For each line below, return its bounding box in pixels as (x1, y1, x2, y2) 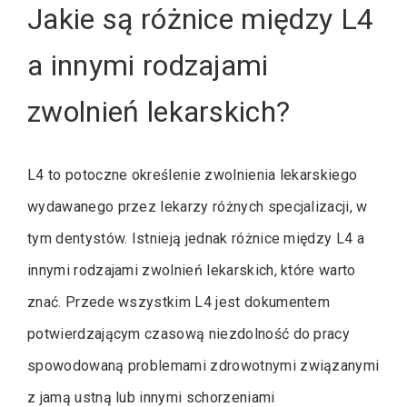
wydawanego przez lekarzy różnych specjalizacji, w (27, 197, 368, 215)
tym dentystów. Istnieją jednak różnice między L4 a (27, 229, 365, 247)
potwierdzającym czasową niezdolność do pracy (27, 324, 351, 342)
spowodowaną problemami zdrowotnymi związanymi (27, 356, 380, 374)
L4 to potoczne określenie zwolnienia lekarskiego (27, 165, 358, 184)
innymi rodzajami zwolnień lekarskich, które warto (27, 261, 356, 279)
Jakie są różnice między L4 (27, 2, 374, 37)
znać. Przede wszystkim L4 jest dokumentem (27, 293, 331, 311)
